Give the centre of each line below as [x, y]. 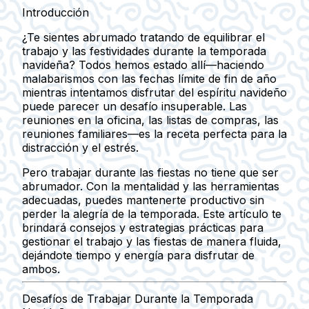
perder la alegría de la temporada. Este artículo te [152, 213]
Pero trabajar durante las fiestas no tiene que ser [150, 172]
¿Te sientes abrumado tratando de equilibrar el [143, 37]
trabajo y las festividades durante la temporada [144, 51]
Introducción [56, 12]
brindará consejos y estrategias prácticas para [143, 227]
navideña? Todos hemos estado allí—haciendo [143, 64]
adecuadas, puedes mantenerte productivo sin [143, 200]
